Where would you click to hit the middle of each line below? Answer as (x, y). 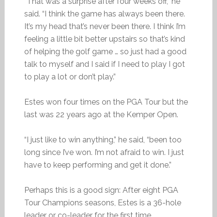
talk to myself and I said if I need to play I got (104, 64)
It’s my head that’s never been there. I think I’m (105, 26)
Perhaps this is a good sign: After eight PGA (101, 190)
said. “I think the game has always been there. (104, 14)
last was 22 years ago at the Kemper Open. (101, 115)
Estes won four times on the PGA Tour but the (106, 102)
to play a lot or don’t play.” (70, 77)
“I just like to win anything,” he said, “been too (103, 140)
